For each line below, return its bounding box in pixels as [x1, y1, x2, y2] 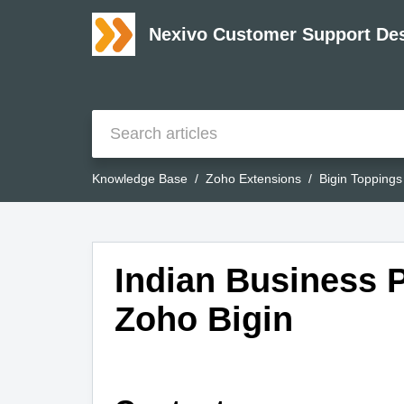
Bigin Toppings [319, 171, 402, 187]
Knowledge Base [92, 171, 188, 187]
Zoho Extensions [206, 171, 301, 187]
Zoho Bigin [115, 299, 293, 339]
